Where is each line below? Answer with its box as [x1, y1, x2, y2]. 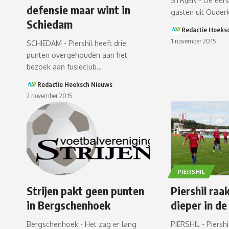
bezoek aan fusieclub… [27, 62, 102, 71]
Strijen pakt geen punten [27, 184, 144, 198]
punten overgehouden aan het [27, 50, 127, 59]
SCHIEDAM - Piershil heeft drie [27, 38, 126, 48]
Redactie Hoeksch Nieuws [37, 80, 112, 88]
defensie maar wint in [27, 2, 130, 17]
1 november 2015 [171, 36, 216, 45]
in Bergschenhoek [27, 198, 110, 212]
